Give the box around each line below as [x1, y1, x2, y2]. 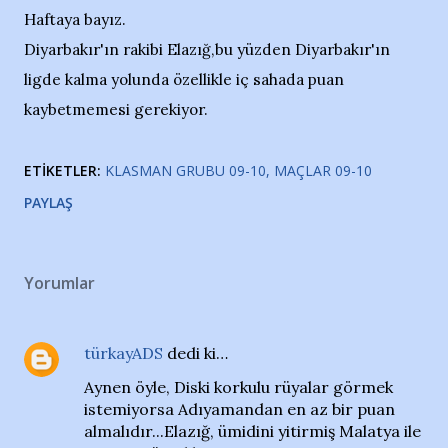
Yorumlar [24, 272, 95, 294]
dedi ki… [163, 343, 228, 363]
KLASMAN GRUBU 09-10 [105, 161, 266, 180]
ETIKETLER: [24, 161, 101, 180]
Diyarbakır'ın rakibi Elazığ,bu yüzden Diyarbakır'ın [24, 40, 390, 59]
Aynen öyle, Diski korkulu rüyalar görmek [84, 377, 393, 397]
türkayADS [84, 343, 163, 363]
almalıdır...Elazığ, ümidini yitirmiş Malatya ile [84, 421, 421, 441]
